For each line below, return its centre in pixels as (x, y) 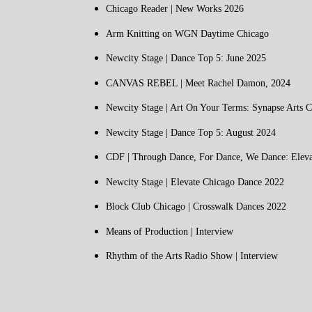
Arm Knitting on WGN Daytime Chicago (187, 33)
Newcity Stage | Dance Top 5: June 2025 (186, 58)
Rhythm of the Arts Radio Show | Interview (192, 256)
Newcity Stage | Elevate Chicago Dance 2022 (195, 182)
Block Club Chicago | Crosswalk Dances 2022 (196, 207)
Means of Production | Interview (169, 231)
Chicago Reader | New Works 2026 (177, 9)
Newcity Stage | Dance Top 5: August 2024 (190, 132)
